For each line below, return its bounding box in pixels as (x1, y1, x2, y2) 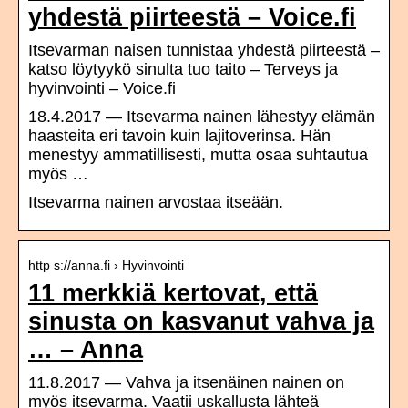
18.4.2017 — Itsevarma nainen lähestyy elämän (28, 107, 375, 127)
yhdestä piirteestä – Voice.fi (28, 4, 356, 32)
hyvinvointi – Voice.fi (28, 79, 176, 98)
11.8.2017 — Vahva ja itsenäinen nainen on (28, 373, 344, 393)
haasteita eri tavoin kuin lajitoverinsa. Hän (28, 127, 331, 146)
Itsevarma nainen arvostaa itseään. (28, 193, 283, 212)
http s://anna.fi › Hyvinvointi (28, 258, 184, 273)
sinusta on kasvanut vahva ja (28, 308, 374, 336)
